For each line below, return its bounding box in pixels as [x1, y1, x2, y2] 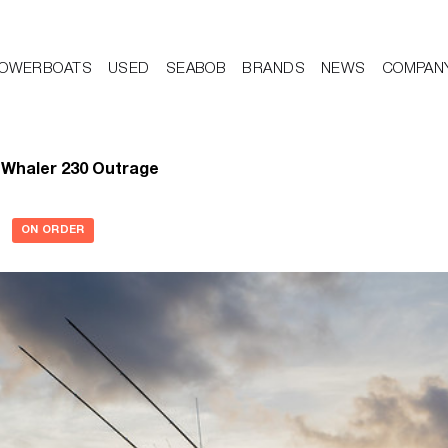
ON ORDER [20, 224, 85, 235]
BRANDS [242, 62, 305, 77]
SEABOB [165, 62, 227, 77]
